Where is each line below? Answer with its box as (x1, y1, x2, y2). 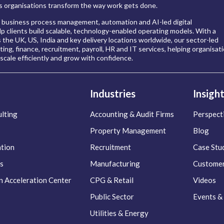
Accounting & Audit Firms (90, 109, 174, 119)
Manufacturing (90, 159, 140, 168)
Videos (193, 175, 216, 185)
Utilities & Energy (90, 208, 149, 218)
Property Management (90, 126, 166, 135)
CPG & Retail (90, 175, 134, 185)
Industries (90, 87, 136, 100)
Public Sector (90, 192, 134, 201)
